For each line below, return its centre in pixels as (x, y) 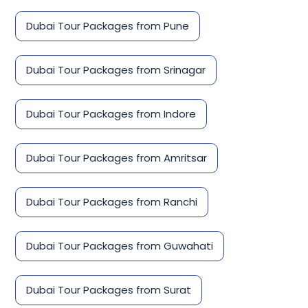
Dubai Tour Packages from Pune (108, 26)
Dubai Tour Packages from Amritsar (117, 158)
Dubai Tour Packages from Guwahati (120, 246)
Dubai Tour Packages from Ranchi (112, 202)
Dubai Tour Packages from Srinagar (116, 70)
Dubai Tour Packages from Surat (109, 290)
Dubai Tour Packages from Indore (111, 114)
